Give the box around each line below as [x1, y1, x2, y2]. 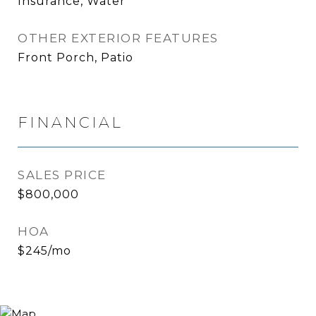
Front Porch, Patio [18, 51, 133, 64]
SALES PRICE [18, 168, 107, 182]
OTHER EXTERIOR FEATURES [18, 31, 219, 45]
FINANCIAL [18, 114, 123, 131]
